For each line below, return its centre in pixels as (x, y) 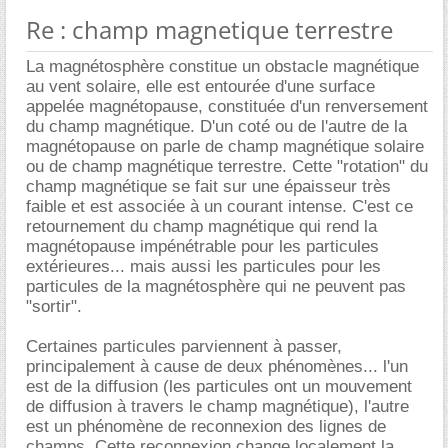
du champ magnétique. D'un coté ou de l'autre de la (216, 126)
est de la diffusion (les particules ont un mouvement (219, 386)
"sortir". (54, 306)
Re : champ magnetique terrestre (209, 29)
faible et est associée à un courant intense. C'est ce (219, 206)
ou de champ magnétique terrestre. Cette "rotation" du (227, 166)
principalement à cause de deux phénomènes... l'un (217, 366)
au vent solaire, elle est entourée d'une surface (200, 86)
